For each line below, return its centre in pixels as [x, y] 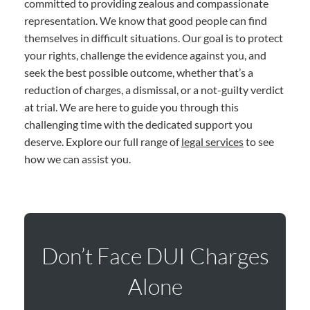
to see [259, 141]
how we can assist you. [77, 158]
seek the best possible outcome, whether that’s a [139, 72]
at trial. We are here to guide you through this [131, 107]
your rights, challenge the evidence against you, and [145, 55]
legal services [212, 141]
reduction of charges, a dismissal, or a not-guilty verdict [154, 89]
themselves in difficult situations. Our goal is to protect [154, 37]
